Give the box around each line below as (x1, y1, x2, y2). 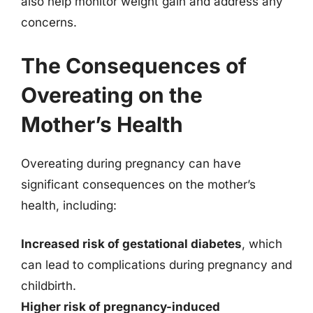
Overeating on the (21, 82, 203, 108)
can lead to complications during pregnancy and (21, 258, 292, 272)
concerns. (21, 15, 77, 29)
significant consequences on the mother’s (21, 177, 256, 191)
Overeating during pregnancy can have (21, 156, 241, 170)
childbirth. (21, 279, 76, 293)
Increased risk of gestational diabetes (21, 237, 242, 251)
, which (242, 237, 282, 251)
